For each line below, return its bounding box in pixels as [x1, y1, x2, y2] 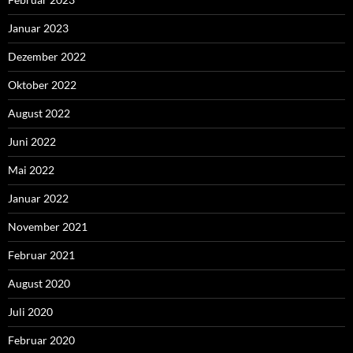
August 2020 [8, 276, 70, 290]
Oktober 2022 [8, 77, 76, 91]
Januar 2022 [8, 191, 69, 205]
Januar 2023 [8, 20, 69, 35]
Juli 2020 [8, 304, 53, 318]
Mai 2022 [8, 162, 54, 176]
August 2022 [8, 106, 70, 120]
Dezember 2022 [8, 49, 86, 63]
